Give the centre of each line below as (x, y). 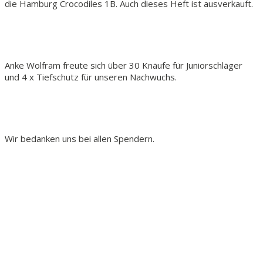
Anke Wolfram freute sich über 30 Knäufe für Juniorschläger (124, 65)
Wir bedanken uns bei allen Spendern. (80, 139)
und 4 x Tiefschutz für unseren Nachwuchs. (91, 77)
